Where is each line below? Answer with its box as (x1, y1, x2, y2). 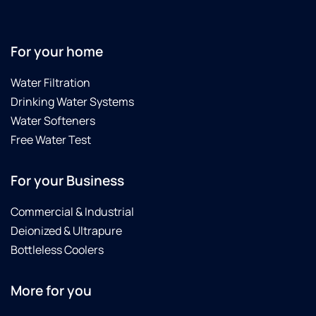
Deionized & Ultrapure (11, 223, 122, 239)
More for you (11, 281, 92, 300)
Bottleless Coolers (11, 242, 104, 258)
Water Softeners (11, 113, 95, 129)
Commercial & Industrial (11, 204, 134, 220)
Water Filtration (11, 75, 90, 91)
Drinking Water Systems (11, 94, 134, 110)
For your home (11, 42, 103, 61)
